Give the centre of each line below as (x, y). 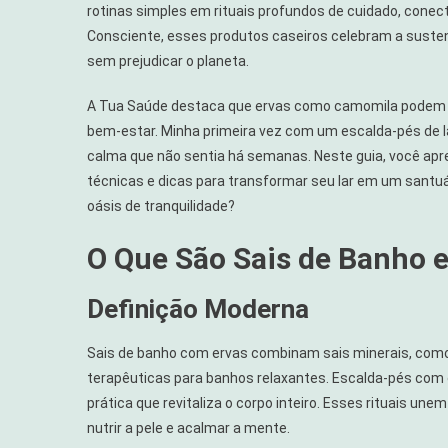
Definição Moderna (198, 308)
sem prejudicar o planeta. (168, 60)
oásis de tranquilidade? (161, 205)
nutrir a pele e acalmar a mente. (188, 427)
